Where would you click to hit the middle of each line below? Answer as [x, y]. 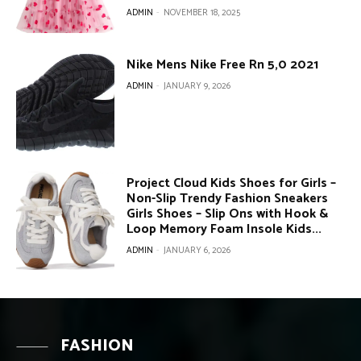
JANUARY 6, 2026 [197, 250]
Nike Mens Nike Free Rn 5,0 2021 [223, 64]
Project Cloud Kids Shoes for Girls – [232, 183]
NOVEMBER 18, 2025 [202, 13]
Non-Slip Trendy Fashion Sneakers [228, 198]
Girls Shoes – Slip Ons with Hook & [228, 214]
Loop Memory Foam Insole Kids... [224, 229]
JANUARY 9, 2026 [197, 86]
